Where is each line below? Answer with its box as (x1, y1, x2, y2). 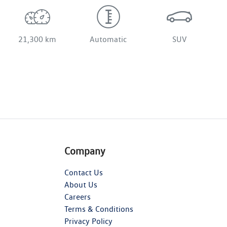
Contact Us (64, 167, 103, 177)
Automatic (90, 34, 127, 44)
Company (64, 144, 105, 157)
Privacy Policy (64, 216, 112, 226)
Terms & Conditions (64, 204, 133, 214)
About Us (64, 179, 97, 190)
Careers (64, 192, 91, 202)
